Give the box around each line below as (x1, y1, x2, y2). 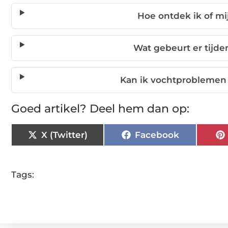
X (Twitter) (41, 129, 88, 140)
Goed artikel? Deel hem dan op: (11, 102, 189, 116)
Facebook (134, 129, 179, 140)
